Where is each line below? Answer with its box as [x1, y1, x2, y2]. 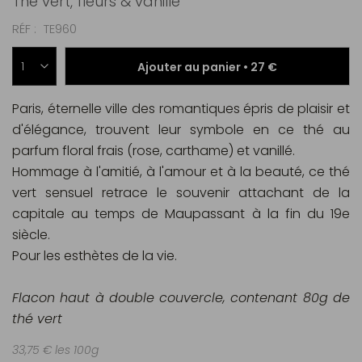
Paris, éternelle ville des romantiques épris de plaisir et [12, 99, 350, 118]
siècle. [12, 225, 50, 244]
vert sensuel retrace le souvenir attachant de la [12, 183, 350, 202]
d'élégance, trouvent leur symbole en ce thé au [12, 120, 350, 139]
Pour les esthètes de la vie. [12, 246, 177, 265]
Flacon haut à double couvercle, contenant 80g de [12, 288, 350, 307]
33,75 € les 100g [12, 342, 99, 358]
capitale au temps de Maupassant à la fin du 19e [12, 204, 350, 223]
